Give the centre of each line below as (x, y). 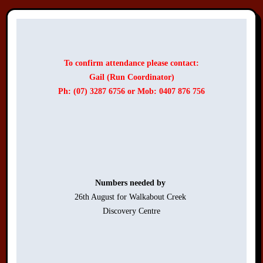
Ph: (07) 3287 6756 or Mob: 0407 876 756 (131, 91)
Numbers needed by (131, 183)
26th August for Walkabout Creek (131, 197)
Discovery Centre (131, 211)
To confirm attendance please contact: (131, 63)
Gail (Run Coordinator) (131, 77)
